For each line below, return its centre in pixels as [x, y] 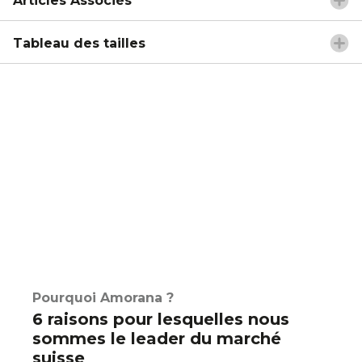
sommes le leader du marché [157, 339]
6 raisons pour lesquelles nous [161, 319]
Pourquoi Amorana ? [103, 298]
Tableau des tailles [79, 43]
